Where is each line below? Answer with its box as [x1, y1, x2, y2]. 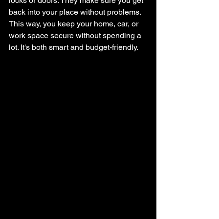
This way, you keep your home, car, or [9, 19, 140, 28]
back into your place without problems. [9, 7, 143, 17]
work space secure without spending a [9, 31, 143, 40]
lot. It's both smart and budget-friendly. [9, 43, 138, 52]
